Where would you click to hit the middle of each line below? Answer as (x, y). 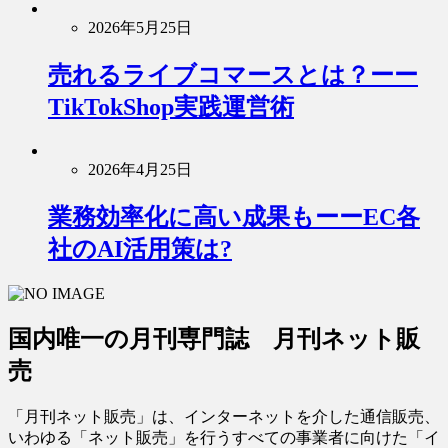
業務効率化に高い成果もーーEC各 (234, 217)
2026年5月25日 (140, 27)
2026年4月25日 (140, 170)
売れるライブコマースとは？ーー (233, 74)
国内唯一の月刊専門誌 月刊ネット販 (214, 339)
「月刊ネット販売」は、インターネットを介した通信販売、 (224, 417)
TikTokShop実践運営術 (171, 106)
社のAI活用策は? (140, 249)
